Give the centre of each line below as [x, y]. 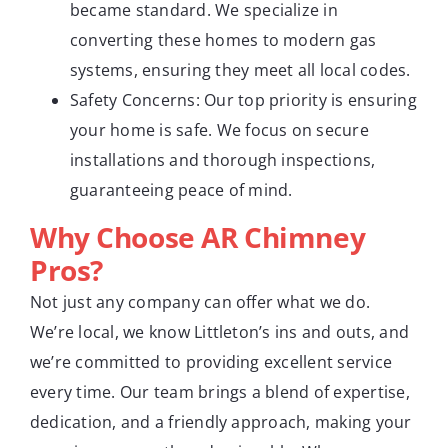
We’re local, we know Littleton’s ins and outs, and [219, 331]
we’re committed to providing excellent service [211, 361]
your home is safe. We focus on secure [219, 129]
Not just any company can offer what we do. [200, 301]
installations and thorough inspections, [223, 159]
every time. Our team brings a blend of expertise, [220, 391]
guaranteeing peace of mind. [181, 189]
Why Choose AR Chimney [198, 236]
